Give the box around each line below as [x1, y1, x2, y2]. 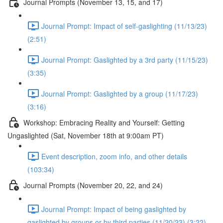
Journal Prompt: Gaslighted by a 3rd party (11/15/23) [41, 54, 208, 65]
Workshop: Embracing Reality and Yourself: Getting [23, 117, 185, 127]
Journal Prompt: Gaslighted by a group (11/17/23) [41, 88, 198, 99]
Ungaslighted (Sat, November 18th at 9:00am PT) [7, 130, 164, 140]
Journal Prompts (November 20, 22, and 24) [23, 180, 163, 190]
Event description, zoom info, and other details [41, 151, 187, 161]
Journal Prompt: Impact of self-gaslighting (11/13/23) [41, 20, 207, 31]
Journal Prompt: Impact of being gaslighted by [41, 204, 186, 214]
